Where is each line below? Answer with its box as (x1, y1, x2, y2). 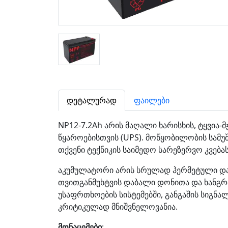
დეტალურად (67, 95, 117, 106)
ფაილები (134, 95, 169, 106)
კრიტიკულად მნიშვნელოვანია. (58, 201, 178, 212)
